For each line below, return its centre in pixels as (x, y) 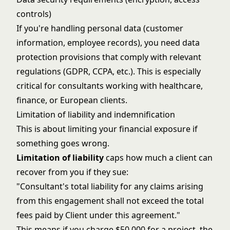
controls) (34, 14)
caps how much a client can (158, 158)
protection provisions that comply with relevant (109, 57)
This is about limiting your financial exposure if (107, 129)
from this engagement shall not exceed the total (110, 201)
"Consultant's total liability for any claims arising (110, 186)
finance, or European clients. (72, 100)
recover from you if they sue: (72, 172)
